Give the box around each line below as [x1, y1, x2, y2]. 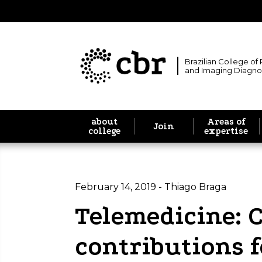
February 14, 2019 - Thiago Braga [75, 181, 226, 192]
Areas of [206, 116, 246, 127]
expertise [204, 125, 249, 136]
